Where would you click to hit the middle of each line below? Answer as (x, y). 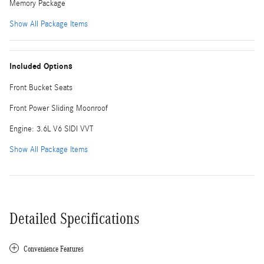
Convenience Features (54, 249)
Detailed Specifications (75, 218)
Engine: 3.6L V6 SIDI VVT (51, 129)
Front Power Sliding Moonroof (59, 108)
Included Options (41, 66)
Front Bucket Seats (41, 88)
